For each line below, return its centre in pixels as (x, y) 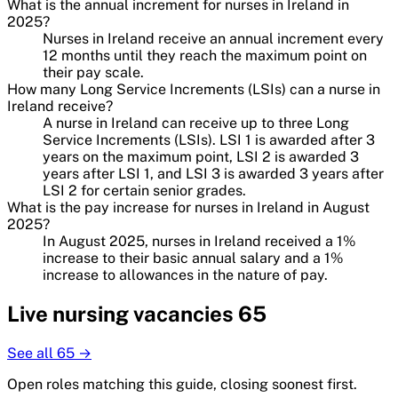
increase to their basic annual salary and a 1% (193, 258)
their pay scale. (93, 72)
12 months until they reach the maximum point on (205, 55)
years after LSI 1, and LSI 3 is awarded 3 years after (213, 173)
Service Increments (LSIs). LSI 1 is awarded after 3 (209, 139)
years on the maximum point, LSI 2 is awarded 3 (201, 156)
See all (32, 353)
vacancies (181, 313)
